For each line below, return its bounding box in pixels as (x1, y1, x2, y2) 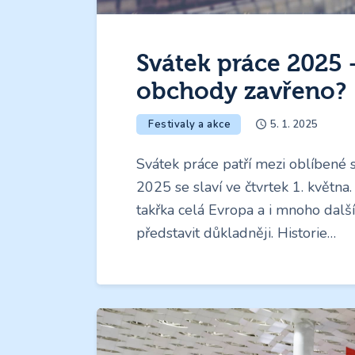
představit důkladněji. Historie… (136, 223, 336, 242)
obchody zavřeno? (136, 78, 346, 106)
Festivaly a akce (148, 116, 231, 132)
